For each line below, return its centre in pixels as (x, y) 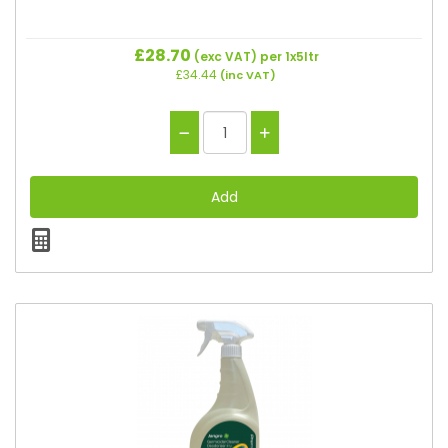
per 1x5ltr (289, 56)
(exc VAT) (225, 56)
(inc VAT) (246, 75)
